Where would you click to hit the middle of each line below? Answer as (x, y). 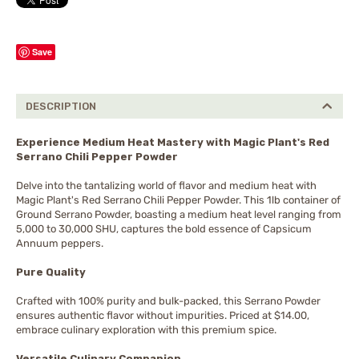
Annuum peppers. (60, 244)
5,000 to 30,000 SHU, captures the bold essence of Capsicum (164, 229)
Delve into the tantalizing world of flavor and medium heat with (166, 186)
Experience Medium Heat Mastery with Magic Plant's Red (173, 143)
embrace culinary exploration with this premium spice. (146, 330)
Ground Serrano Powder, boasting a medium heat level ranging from (179, 215)
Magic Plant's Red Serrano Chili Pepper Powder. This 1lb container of (178, 200)
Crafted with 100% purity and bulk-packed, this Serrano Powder (168, 301)
